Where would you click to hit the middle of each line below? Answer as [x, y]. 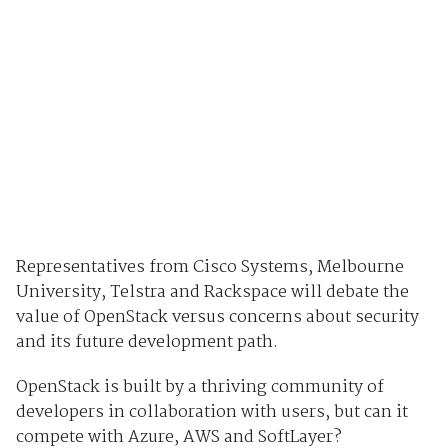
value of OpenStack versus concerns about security [217, 317]
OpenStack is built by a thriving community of [199, 387]
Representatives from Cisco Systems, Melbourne [209, 267]
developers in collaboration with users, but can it [211, 412]
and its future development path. [146, 342]
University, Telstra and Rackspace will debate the [212, 292]
